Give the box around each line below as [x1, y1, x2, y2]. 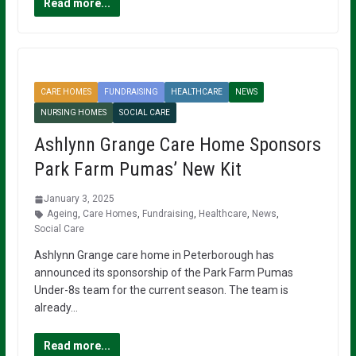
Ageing [46, 208, 78, 219]
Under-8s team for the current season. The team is [33, 284, 288, 296]
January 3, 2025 [43, 193, 114, 204]
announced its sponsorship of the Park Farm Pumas [33, 266, 293, 279]
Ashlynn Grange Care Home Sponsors [33, 133, 321, 156]
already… [33, 301, 78, 314]
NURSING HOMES [40, 108, 106, 117]
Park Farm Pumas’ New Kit [33, 158, 242, 180]
